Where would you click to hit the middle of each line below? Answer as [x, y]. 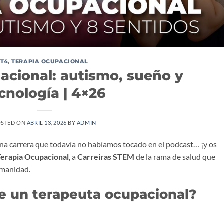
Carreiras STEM [106, 157]
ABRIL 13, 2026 [47, 123]
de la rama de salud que [175, 157]
